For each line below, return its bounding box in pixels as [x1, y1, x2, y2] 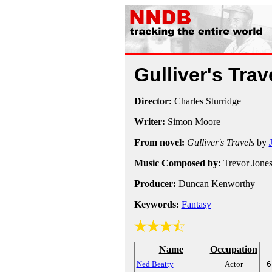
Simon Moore [165, 117, 220, 127]
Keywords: [134, 199, 179, 209]
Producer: [134, 178, 176, 189]
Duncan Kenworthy [175, 178, 255, 189]
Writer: [134, 117, 165, 127]
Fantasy [181, 199, 211, 209]
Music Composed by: [134, 158, 221, 168]
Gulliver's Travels [186, 137, 254, 148]
